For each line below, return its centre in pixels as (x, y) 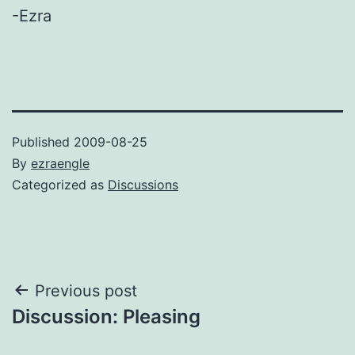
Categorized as (60, 184)
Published (43, 141)
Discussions (143, 184)
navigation (80, 331)
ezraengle (60, 163)
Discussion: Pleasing (106, 316)
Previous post (86, 290)
